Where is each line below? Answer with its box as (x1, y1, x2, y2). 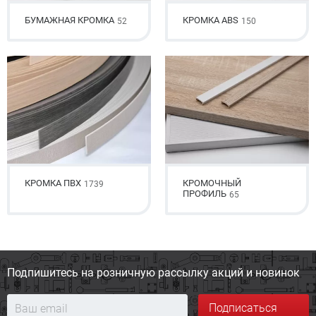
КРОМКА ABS (183, 15, 238, 25)
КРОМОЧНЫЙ (183, 178, 241, 188)
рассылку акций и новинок (155, 266, 300, 279)
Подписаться (209, 301, 277, 315)
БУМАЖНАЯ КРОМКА (25, 15, 114, 25)
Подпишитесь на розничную (7, 266, 155, 279)
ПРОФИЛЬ (183, 188, 226, 199)
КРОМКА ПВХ (25, 178, 81, 188)
